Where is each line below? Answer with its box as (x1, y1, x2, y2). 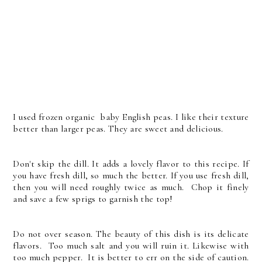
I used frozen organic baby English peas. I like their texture (13, 111, 249, 123)
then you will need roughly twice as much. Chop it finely (13, 181, 249, 193)
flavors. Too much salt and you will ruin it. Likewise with (13, 239, 249, 251)
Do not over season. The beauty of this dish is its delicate (13, 227, 249, 240)
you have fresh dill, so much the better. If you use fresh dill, (13, 169, 249, 181)
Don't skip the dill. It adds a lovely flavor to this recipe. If (13, 157, 249, 170)
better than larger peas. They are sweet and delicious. (13, 122, 226, 135)
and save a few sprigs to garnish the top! (13, 192, 173, 205)
